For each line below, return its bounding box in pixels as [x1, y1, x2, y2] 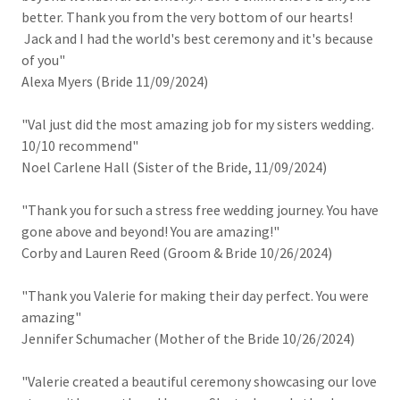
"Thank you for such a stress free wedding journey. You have [21, 201, 379, 219]
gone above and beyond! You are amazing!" [21, 222, 279, 240]
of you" [21, 51, 65, 69]
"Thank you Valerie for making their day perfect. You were [21, 287, 369, 304]
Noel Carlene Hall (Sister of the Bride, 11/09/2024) [21, 158, 327, 176]
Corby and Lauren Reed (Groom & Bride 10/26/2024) [21, 244, 335, 262]
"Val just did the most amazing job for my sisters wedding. [21, 115, 374, 133]
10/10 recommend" [21, 137, 138, 154]
